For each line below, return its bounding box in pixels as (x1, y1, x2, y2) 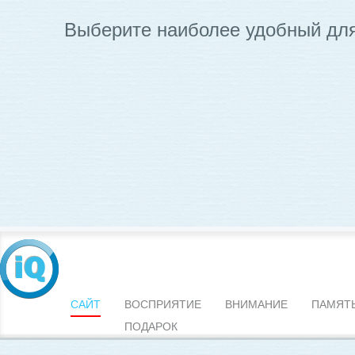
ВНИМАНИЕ (225, 298, 288, 311)
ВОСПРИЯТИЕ (124, 298, 201, 311)
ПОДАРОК (124, 320, 177, 333)
